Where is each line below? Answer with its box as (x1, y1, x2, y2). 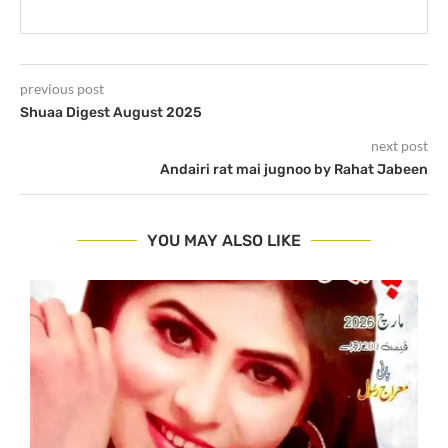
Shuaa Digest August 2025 (20, 104, 202, 122)
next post (371, 137, 428, 155)
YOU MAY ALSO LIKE (147, 231, 301, 251)
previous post (20, 80, 104, 98)
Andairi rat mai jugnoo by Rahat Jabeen (160, 161, 428, 179)
